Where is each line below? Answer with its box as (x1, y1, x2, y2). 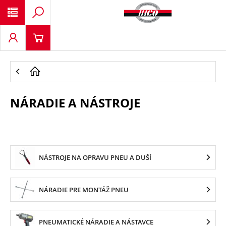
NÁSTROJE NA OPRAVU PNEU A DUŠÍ (39, 153, 151, 162)
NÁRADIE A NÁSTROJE (10, 94, 140, 111)
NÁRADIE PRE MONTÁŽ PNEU (39, 185, 129, 194)
